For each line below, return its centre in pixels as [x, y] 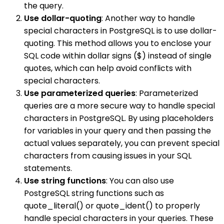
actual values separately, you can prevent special [122, 143]
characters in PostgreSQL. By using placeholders [119, 118]
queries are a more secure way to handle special [119, 105]
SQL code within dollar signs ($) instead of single [118, 55]
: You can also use [140, 180]
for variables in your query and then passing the [117, 130]
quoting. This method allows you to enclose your [118, 43]
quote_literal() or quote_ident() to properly [112, 205]
